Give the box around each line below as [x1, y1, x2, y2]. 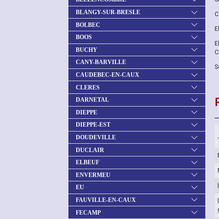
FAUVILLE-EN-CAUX [76, 196, 136, 203]
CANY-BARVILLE [76, 59, 126, 66]
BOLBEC [76, 21, 100, 28]
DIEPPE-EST [76, 121, 110, 129]
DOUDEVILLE [76, 134, 116, 141]
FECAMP [76, 209, 101, 216]
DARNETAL [76, 96, 109, 104]
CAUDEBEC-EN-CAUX [76, 71, 139, 79]
